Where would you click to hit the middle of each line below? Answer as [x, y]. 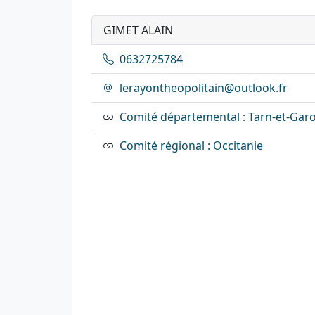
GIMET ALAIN [138, 30]
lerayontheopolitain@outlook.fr [204, 88]
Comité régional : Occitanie [191, 145]
